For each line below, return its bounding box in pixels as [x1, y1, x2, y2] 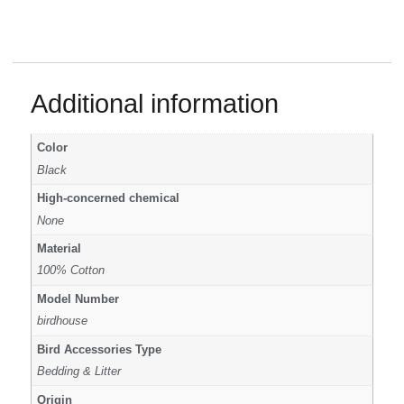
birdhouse [37, 315, 88, 328]
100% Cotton [37, 264, 106, 278]
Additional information [31, 89, 279, 119]
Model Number [37, 292, 120, 306]
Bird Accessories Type [37, 343, 162, 356]
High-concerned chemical [37, 192, 180, 206]
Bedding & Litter [37, 365, 122, 379]
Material [37, 243, 82, 256]
